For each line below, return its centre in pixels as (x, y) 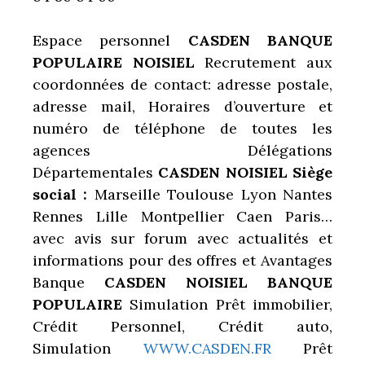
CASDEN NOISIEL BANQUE (218, 282)
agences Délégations (182, 150)
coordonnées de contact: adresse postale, (182, 84)
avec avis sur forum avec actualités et (182, 238)
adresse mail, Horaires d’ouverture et (182, 106)
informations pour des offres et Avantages (182, 260)
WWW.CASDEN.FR (207, 348)
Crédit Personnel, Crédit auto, (182, 326)
